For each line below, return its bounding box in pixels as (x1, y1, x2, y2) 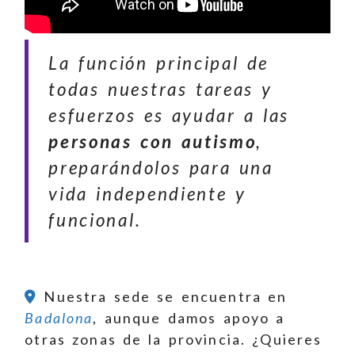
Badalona (25, 309, 94, 327)
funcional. (48, 208, 142, 231)
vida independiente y (48, 182, 246, 204)
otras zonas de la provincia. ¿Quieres (25, 330, 323, 349)
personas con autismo (48, 130, 257, 152)
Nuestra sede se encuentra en (37, 288, 288, 306)
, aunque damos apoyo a (93, 309, 285, 327)
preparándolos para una (48, 156, 273, 178)
